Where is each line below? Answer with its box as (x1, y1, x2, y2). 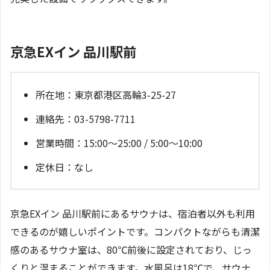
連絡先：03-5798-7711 (36, 111, 136, 126)
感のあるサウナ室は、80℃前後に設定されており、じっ (10, 242, 252, 257)
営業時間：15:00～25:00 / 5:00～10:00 (36, 135, 202, 150)
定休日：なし (36, 159, 93, 174)
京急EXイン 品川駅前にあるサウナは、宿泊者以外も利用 (10, 206, 255, 221)
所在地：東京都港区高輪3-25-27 (36, 87, 176, 102)
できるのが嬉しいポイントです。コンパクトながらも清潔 (10, 224, 260, 239)
